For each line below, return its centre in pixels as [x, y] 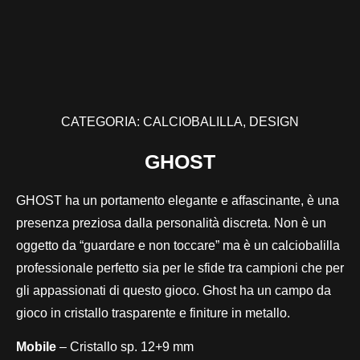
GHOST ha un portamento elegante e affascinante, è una [178, 200]
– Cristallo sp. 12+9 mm [127, 347]
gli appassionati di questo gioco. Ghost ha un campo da [174, 290]
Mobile [38, 347]
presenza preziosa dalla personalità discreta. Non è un [171, 223]
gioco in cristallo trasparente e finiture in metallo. [153, 313]
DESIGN [274, 122]
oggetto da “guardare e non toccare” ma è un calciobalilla [178, 245]
